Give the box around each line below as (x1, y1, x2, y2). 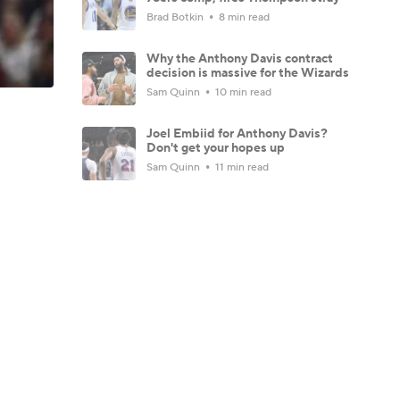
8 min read (216, 11, 270, 24)
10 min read (212, 86, 271, 99)
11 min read (212, 161, 269, 174)
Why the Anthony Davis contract (146, 51, 333, 67)
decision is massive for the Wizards (146, 65, 349, 81)
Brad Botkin (146, 11, 206, 24)
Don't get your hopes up (146, 140, 285, 156)
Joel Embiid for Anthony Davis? (146, 126, 328, 142)
